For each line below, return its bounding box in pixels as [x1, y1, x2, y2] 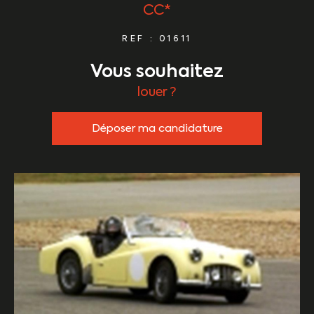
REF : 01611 [122, 34, 192, 43]
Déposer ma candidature [91, 123, 223, 134]
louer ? [137, 86, 177, 99]
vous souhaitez [102, 63, 224, 81]
